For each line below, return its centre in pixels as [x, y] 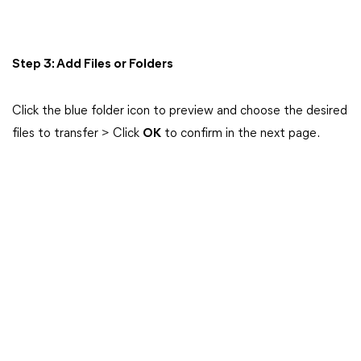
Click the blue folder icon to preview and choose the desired [180, 111]
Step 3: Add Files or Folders [93, 64]
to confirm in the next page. [241, 134]
